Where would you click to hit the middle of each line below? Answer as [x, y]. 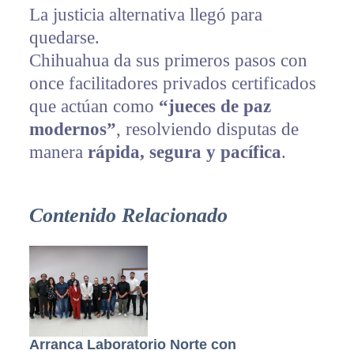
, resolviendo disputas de [207, 130]
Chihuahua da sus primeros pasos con [168, 61]
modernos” [72, 130]
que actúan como [94, 107]
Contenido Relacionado [128, 216]
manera [58, 153]
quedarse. [64, 38]
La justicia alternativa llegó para [145, 15]
